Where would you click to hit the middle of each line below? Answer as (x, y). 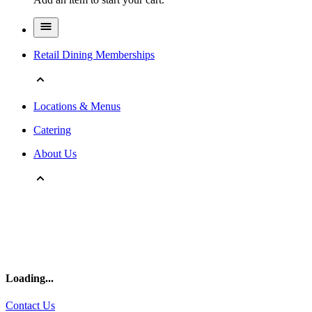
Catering (52, 130)
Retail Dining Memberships (94, 54)
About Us (55, 153)
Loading (25, 278)
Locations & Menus (77, 106)
